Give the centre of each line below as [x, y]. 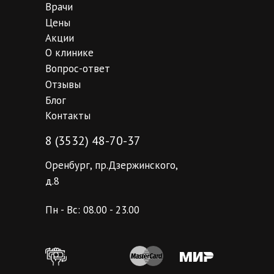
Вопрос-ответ [78, 68]
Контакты [68, 115]
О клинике [69, 52]
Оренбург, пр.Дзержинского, [111, 165]
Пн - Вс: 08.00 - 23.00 [92, 209]
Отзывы [63, 84]
